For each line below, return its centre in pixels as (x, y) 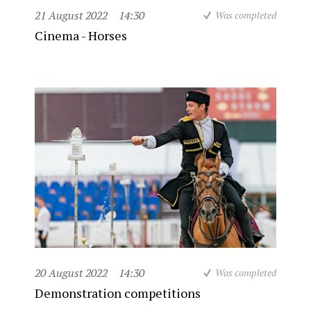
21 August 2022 (71, 15)
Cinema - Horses (81, 35)
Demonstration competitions (118, 293)
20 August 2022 (71, 272)
